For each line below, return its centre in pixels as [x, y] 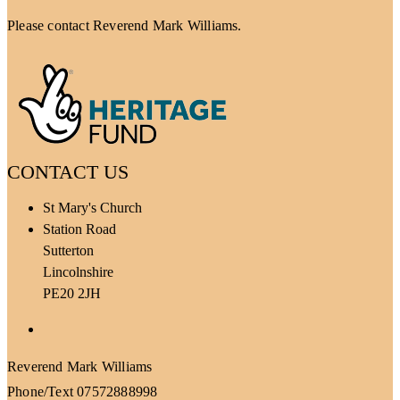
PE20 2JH [72, 293]
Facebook [70, 328]
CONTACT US [68, 171]
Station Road [79, 229]
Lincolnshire [78, 271]
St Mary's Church [92, 207]
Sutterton [68, 250]
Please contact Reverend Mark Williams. [125, 25]
